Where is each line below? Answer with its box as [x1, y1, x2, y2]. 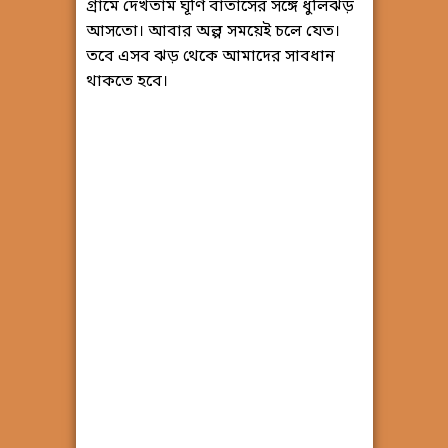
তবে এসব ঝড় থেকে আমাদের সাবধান [85, 46, 335, 69]
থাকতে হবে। [85, 71, 168, 94]
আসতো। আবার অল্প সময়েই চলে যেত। [85, 21, 340, 44]
